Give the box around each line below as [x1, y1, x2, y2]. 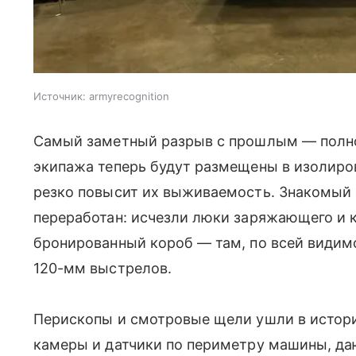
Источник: [33, 89, 86, 103]
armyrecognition [89, 89, 169, 103]
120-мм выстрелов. [33, 259, 172, 277]
